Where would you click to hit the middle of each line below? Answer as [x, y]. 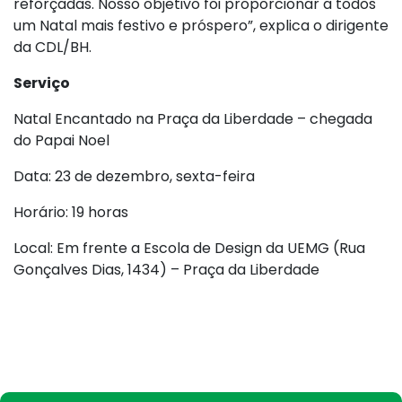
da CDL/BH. [52, 47]
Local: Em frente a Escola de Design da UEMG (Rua [189, 248]
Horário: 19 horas [71, 212]
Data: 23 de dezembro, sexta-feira [134, 176]
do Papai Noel [61, 140]
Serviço [42, 83]
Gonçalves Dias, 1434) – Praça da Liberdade [166, 269]
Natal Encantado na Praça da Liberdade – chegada [193, 118]
